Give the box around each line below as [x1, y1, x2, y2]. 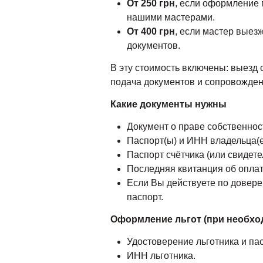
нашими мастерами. [127, 12, 215, 22]
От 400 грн [127, 26, 176, 36]
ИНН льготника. [127, 251, 196, 261]
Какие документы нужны [110, 99, 227, 109]
